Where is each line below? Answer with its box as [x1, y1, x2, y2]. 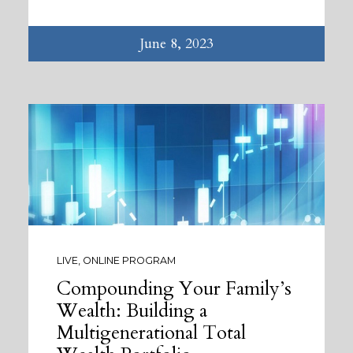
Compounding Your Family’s [57, 275, 292, 302]
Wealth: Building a [57, 297, 207, 324]
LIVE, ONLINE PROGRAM [57, 255, 176, 267]
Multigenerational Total [57, 319, 246, 346]
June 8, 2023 [139, 34, 214, 54]
